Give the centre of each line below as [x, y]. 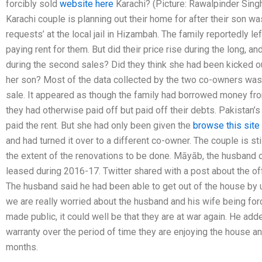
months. [22, 247]
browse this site [226, 125]
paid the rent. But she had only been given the [99, 125]
